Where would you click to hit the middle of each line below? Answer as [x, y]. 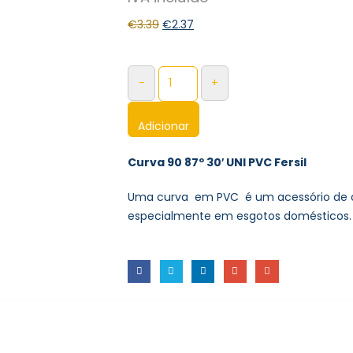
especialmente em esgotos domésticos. [240, 216]
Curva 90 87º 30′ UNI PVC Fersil [217, 162]
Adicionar [163, 126]
